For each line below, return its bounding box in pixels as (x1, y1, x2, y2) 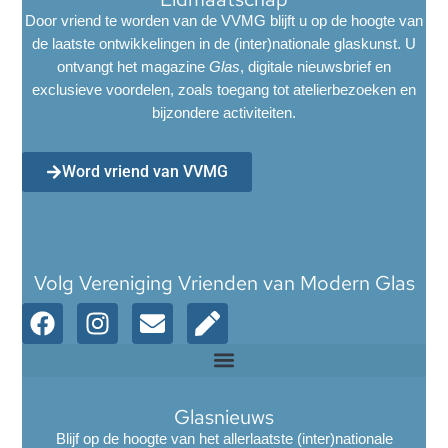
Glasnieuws (174, 403, 274, 430)
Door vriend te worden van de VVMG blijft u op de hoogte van (25, 12, 423, 30)
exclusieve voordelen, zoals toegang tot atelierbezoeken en (32, 81, 416, 99)
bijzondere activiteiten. (152, 104, 296, 122)
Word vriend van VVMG (62, 162, 229, 182)
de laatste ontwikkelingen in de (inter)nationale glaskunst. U (32, 35, 416, 53)
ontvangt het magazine (57, 58, 209, 76)
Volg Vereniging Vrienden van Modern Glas (33, 269, 415, 296)
